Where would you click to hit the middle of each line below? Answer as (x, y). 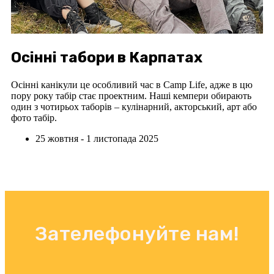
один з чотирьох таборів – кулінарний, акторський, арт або (134, 106)
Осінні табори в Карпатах (107, 57)
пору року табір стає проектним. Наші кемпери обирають (131, 95)
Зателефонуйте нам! (137, 233)
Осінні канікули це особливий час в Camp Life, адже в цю (132, 84)
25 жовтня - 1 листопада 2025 (97, 138)
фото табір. (34, 117)
